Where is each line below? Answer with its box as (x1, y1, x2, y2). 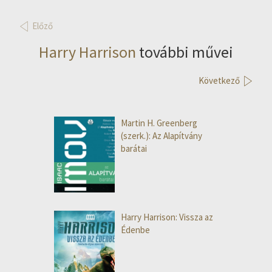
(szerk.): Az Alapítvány (121, 130, 202, 142)
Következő (198, 75, 240, 87)
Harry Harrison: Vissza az (121, 211, 213, 223)
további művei (136, 42, 233, 63)
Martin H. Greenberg (121, 117, 197, 129)
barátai (121, 143, 147, 155)
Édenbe (121, 224, 150, 236)
